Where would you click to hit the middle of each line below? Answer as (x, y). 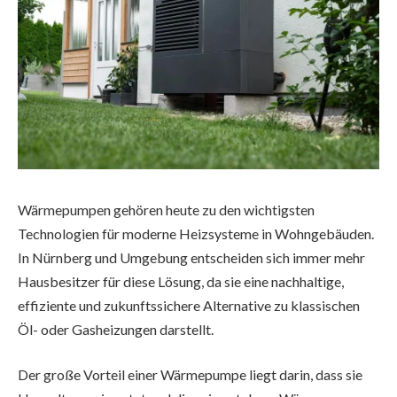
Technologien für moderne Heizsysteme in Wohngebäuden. (196, 233)
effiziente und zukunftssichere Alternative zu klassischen (189, 305)
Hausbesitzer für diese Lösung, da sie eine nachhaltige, (181, 281)
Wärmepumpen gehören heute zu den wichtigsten (166, 209)
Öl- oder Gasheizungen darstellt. (116, 329)
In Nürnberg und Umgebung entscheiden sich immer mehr (191, 257)
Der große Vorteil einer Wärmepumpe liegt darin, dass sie (190, 375)
